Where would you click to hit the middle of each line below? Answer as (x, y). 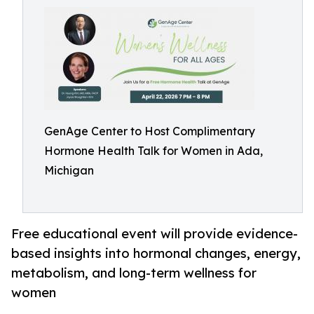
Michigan (69, 170)
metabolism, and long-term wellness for (134, 273)
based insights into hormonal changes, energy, (156, 253)
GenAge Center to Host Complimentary (150, 131)
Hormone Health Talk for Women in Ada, (153, 151)
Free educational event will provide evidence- (155, 234)
